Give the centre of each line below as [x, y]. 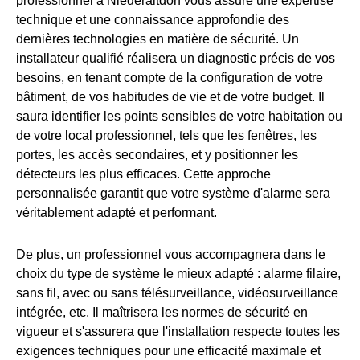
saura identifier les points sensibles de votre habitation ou [179, 117]
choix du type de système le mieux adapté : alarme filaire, [178, 274]
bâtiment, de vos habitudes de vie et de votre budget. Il [170, 97]
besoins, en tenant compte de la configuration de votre [170, 78]
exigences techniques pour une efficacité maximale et [168, 351]
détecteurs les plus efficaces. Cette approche [143, 174]
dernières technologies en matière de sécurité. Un [157, 39]
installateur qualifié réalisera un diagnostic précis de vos [176, 59]
